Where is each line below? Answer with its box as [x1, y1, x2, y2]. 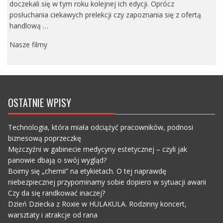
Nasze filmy [9, 39, 47, 49]
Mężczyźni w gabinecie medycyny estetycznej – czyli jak [7, 144, 187, 154]
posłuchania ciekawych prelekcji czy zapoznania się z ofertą [9, 9, 201, 19]
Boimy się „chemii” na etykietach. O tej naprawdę [7, 166, 166, 176]
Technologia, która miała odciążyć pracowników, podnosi [7, 122, 193, 132]
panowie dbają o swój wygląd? [7, 155, 107, 165]
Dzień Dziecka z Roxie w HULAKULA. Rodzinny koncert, [7, 199, 187, 209]
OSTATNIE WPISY [7, 95, 71, 111]
